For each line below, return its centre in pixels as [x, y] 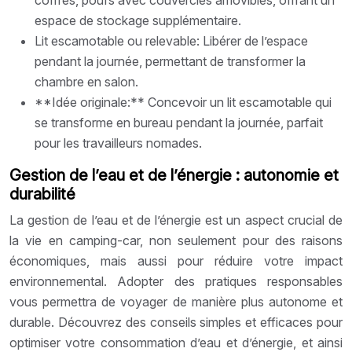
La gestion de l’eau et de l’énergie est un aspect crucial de [176, 220]
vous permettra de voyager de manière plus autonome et [176, 301]
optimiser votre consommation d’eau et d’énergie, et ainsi [176, 342]
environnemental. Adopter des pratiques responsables [176, 281]
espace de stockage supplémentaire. [138, 20]
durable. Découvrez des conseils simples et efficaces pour [176, 322]
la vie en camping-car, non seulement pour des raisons [176, 240]
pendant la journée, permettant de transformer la [170, 61]
